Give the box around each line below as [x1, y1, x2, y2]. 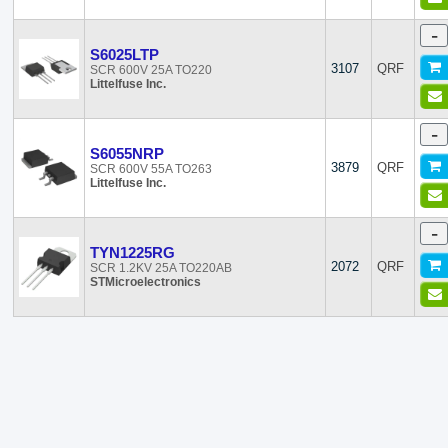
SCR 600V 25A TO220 [90, 63, 213, 77]
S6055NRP [90, 145, 165, 162]
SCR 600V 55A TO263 [90, 162, 213, 176]
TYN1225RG [90, 244, 176, 261]
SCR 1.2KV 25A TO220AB [90, 261, 233, 275]
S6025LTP [90, 46, 160, 63]
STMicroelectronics [90, 275, 202, 289]
